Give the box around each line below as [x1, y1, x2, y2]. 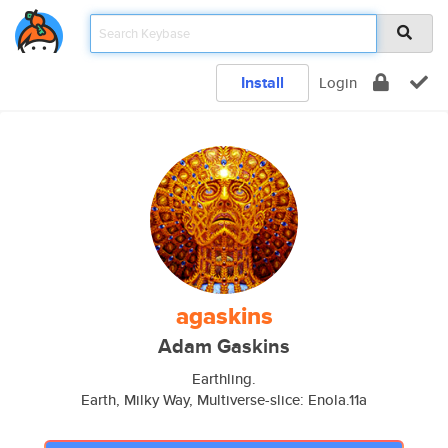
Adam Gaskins [158, 332, 290, 361]
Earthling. [192, 368, 256, 389]
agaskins [175, 298, 273, 334]
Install [241, 71, 284, 94]
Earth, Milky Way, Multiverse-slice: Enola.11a [81, 389, 367, 410]
